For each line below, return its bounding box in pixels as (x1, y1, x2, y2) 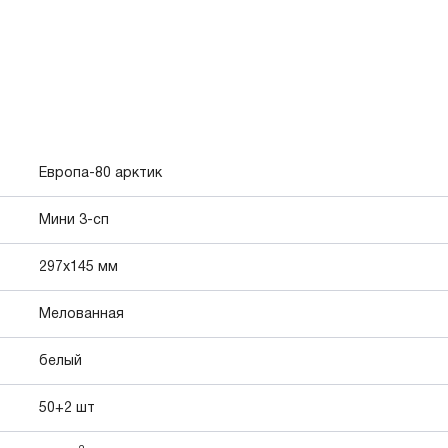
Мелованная (39, 307, 124, 321)
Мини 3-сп (39, 213, 109, 227)
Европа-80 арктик (39, 166, 162, 180)
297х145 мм (39, 260, 118, 274)
